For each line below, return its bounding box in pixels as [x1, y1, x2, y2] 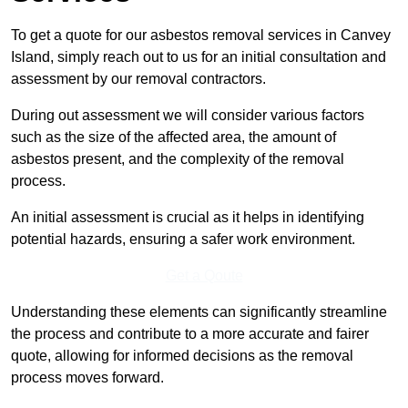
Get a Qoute [165, 268, 243, 284]
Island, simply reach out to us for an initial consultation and [11, 49, 386, 66]
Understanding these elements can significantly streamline [11, 304, 387, 321]
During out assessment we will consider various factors [11, 107, 364, 124]
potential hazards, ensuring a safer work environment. [11, 231, 355, 248]
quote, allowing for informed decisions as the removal [11, 348, 353, 364]
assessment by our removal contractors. [11, 71, 266, 87]
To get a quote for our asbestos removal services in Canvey [11, 27, 391, 44]
